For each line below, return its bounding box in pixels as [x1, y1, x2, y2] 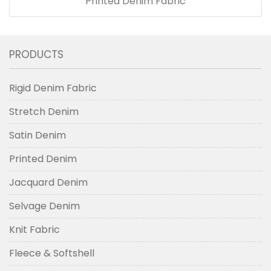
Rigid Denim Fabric [9, 81, 97, 96]
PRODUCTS [9, 47, 64, 62]
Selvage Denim [9, 199, 80, 214]
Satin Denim [9, 128, 66, 143]
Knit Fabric [9, 223, 60, 237]
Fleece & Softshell [9, 246, 94, 261]
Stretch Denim [9, 105, 79, 119]
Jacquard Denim [9, 175, 88, 190]
